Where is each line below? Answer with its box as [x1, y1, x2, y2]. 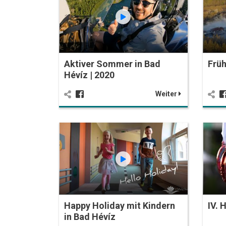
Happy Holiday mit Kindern [64, 200, 175, 211]
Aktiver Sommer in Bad [64, 58, 160, 69]
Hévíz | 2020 [64, 69, 115, 80]
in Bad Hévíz [64, 211, 116, 222]
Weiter [155, 89, 179, 98]
